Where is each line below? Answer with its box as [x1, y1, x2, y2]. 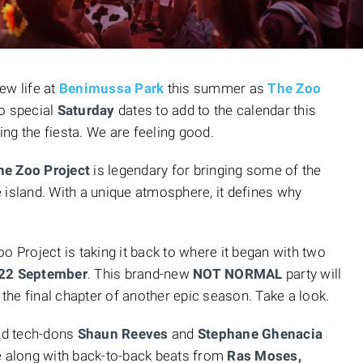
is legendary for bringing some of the [90, 162, 322, 178]
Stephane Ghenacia [197, 326, 322, 342]
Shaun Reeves [77, 326, 169, 342]
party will [282, 266, 342, 282]
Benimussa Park [58, 80, 164, 96]
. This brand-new [87, 266, 193, 282]
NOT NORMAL [193, 266, 283, 282]
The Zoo [267, 80, 321, 96]
